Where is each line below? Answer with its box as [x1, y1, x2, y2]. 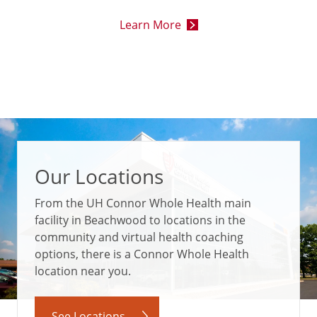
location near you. [35, 263, 131, 279]
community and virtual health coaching [35, 229, 243, 245]
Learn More [119, 17, 181, 33]
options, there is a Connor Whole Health [35, 246, 249, 262]
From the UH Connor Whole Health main [35, 195, 251, 211]
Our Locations [35, 163, 163, 190]
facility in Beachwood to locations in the [35, 212, 246, 228]
